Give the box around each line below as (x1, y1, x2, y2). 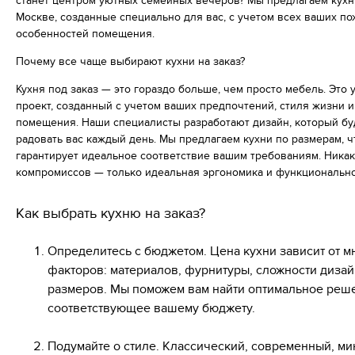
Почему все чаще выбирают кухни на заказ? (16, 55, 245, 69)
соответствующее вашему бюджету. (48, 300, 255, 317)
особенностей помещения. (16, 27, 155, 41)
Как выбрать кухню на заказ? (16, 205, 205, 223)
